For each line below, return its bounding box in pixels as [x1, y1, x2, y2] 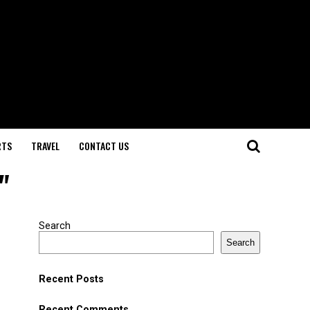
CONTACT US [79, 138, 129, 153]
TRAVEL [31, 138, 60, 153]
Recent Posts [39, 273, 104, 285]
